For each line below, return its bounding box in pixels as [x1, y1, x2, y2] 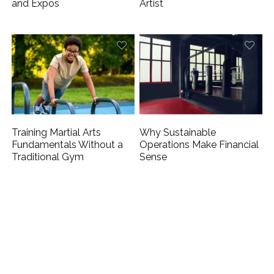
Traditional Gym [12, 151, 84, 163]
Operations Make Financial [139, 139, 259, 151]
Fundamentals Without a [12, 139, 124, 151]
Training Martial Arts [12, 127, 102, 139]
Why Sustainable [139, 127, 217, 139]
